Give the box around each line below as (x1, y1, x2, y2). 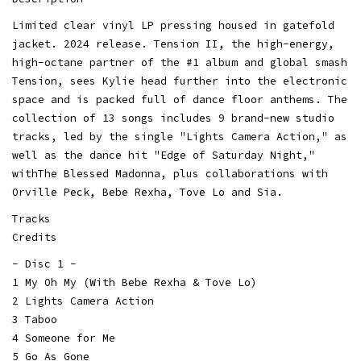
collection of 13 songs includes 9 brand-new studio (12, 111, 334, 125)
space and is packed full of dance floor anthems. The (12, 93, 347, 106)
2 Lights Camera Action (12, 294, 154, 308)
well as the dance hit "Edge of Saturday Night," (12, 148, 315, 162)
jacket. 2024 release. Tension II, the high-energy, (12, 37, 334, 51)
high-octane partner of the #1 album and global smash (12, 56, 347, 69)
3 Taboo (12, 313, 57, 326)
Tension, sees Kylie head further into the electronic (12, 74, 347, 88)
